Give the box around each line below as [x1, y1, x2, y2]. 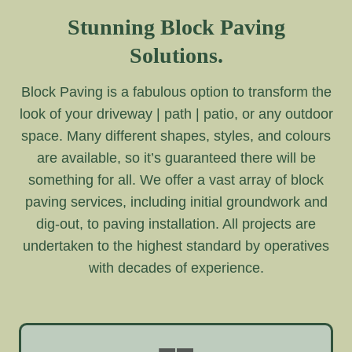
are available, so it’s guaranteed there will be [36, 149, 316, 166]
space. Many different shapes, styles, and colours [21, 127, 331, 144]
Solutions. [129, 42, 223, 68]
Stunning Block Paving [67, 14, 285, 39]
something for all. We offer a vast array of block [28, 171, 324, 188]
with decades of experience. [88, 259, 264, 276]
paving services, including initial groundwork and [24, 193, 328, 210]
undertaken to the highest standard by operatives [23, 237, 329, 254]
